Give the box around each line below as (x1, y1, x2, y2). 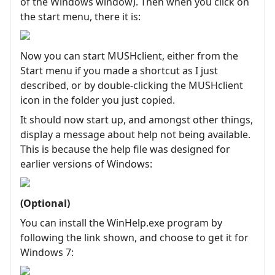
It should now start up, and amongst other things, (20, 112, 253, 126)
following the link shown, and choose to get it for (20, 230, 249, 244)
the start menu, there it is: (20, 9, 141, 23)
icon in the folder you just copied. (20, 93, 175, 107)
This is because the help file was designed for (20, 142, 230, 156)
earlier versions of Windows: (20, 157, 152, 171)
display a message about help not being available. (20, 127, 250, 141)
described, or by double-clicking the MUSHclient (20, 78, 243, 92)
